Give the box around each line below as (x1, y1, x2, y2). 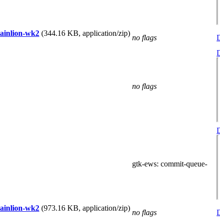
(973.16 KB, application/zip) (41, 204, 130, 212)
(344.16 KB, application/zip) (41, 29, 130, 37)
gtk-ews (132, 160, 157, 168)
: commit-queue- (157, 160, 207, 168)
